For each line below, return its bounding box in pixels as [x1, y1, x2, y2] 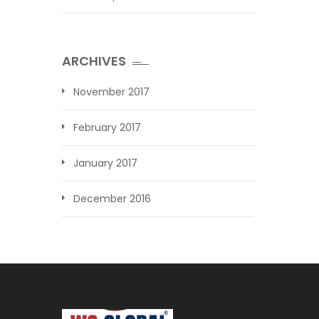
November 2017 [73, 85, 150, 99]
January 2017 [73, 156, 137, 170]
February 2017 [73, 120, 141, 135]
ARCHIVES [62, 52, 126, 70]
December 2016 [73, 192, 151, 206]
